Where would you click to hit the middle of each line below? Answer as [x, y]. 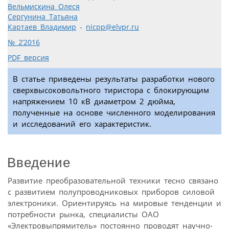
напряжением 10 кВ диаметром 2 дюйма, [94, 101]
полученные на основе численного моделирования [114, 113]
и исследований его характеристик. [82, 124]
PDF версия [28, 58]
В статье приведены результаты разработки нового [114, 79]
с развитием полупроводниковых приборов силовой [111, 191]
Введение [39, 162]
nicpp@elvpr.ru [112, 27]
